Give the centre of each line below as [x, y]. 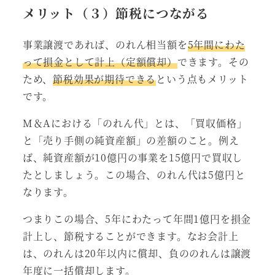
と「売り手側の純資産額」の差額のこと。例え [131, 141]
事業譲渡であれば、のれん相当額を [105, 45]
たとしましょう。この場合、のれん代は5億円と [134, 175]
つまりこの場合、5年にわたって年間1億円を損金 [137, 219]
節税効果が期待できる [105, 79]
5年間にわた [216, 45]
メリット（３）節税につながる [116, 13]
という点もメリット [202, 79]
